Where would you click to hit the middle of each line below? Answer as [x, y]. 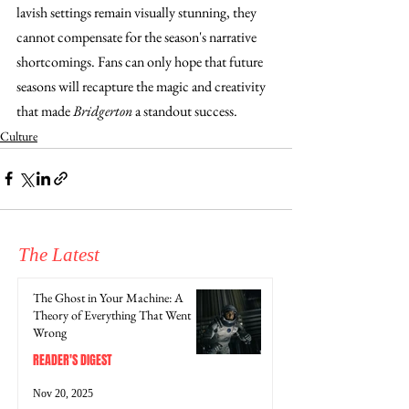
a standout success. [185, 110]
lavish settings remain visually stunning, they [138, 12]
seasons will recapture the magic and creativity [142, 86]
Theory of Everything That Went [112, 315]
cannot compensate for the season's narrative [138, 37]
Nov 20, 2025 [63, 394]
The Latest [61, 254]
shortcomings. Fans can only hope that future [141, 61]
